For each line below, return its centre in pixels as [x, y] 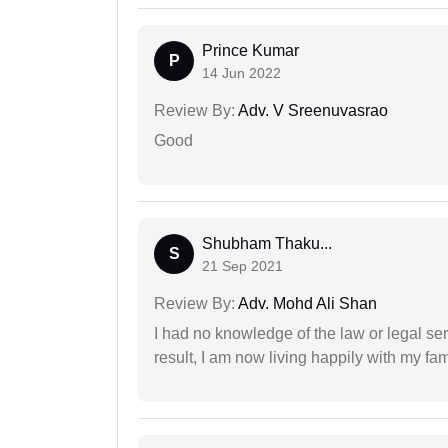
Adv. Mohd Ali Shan [306, 304]
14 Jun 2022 [241, 73]
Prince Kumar [250, 51]
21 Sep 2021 [242, 266]
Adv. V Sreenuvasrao [311, 111]
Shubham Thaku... [267, 244]
